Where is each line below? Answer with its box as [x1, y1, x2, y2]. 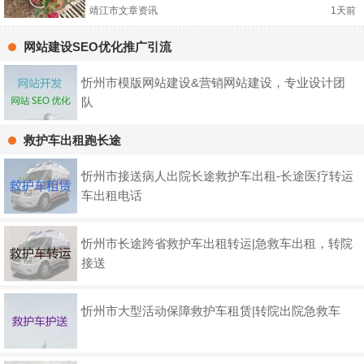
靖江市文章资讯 [89, 5, 158, 17]
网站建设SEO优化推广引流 [24, 40, 171, 54]
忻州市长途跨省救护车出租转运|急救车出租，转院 [81, 236, 353, 251]
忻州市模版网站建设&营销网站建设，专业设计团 [81, 76, 345, 90]
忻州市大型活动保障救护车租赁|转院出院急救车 [81, 304, 340, 318]
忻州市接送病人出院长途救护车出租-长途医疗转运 [81, 169, 353, 184]
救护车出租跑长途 [24, 133, 121, 148]
